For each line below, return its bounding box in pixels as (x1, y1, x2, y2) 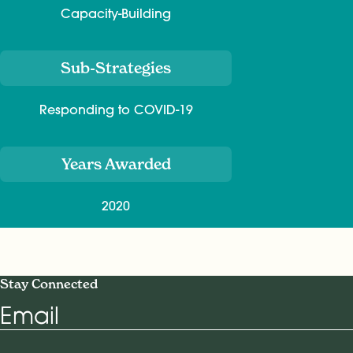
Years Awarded (61, 155, 171, 174)
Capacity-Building (61, 6, 171, 22)
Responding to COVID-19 (39, 102, 193, 118)
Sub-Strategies (61, 59, 171, 78)
